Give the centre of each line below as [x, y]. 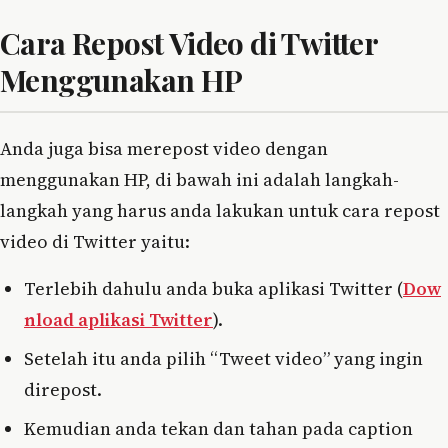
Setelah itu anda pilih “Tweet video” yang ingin [223, 358]
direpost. [63, 389]
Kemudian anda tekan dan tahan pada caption [218, 428]
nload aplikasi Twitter [118, 319]
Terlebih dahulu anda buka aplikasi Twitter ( [213, 288]
